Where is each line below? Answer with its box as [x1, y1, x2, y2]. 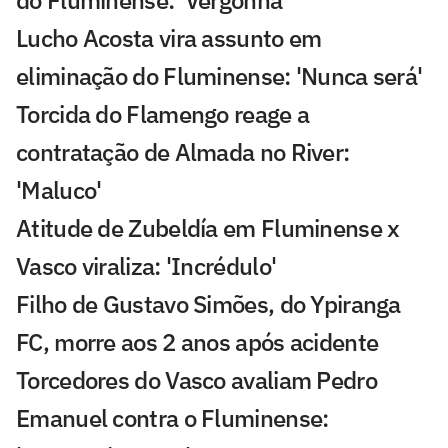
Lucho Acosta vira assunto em [16, 21, 322, 54]
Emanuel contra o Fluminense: [16, 401, 329, 434]
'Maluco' [16, 173, 102, 206]
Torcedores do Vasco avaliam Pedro [16, 363, 377, 396]
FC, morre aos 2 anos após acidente [16, 325, 379, 358]
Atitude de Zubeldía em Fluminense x [16, 211, 400, 244]
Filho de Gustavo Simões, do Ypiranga [16, 287, 401, 320]
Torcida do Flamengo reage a [16, 97, 310, 130]
